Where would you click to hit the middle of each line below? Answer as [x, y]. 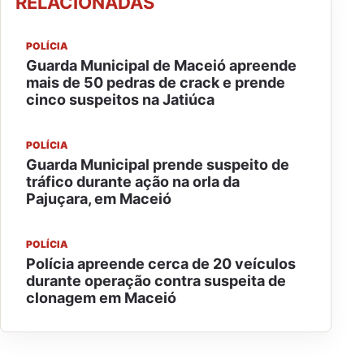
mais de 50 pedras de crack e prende [156, 82]
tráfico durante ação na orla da [133, 182]
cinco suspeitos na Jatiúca [120, 100]
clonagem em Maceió [101, 298]
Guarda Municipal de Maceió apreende [161, 65]
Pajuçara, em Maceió [99, 199]
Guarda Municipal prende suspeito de [158, 165]
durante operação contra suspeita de [156, 281]
